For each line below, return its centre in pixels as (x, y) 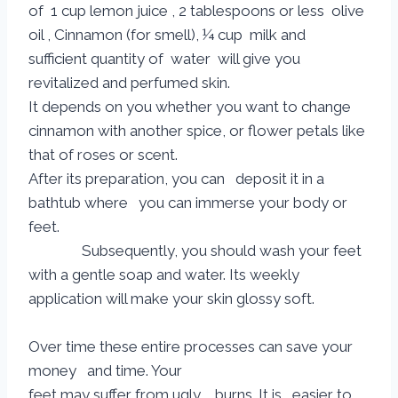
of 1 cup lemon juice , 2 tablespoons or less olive (196, 11)
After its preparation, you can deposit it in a (176, 179)
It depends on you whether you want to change (190, 107)
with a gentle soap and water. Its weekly (164, 275)
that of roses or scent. (103, 155)
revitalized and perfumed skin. (129, 83)
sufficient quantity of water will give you (164, 59)
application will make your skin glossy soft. (171, 298)
